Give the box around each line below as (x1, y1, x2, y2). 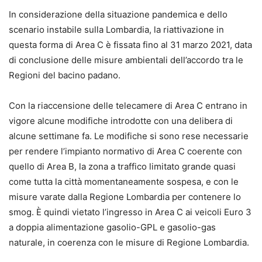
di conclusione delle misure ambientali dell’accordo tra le (9, 54, 243, 66)
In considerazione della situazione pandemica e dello (9, 9, 227, 20)
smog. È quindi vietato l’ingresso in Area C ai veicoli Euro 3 (9, 206, 251, 218)
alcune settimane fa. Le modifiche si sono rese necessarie (9, 130, 249, 142)
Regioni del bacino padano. (9, 70, 120, 81)
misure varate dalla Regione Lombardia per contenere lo (9, 191, 241, 203)
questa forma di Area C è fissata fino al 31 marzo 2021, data (9, 39, 252, 51)
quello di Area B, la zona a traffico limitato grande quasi (9, 161, 236, 173)
